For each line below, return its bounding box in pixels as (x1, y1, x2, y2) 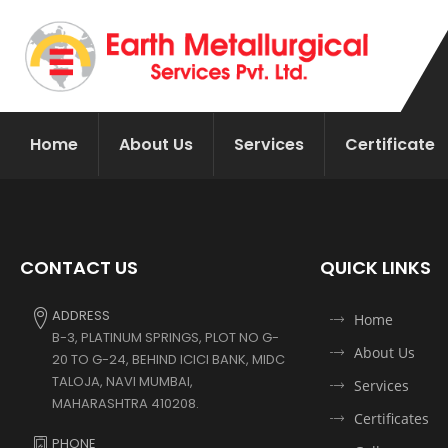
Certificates (354, 408, 429, 428)
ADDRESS (52, 305, 110, 325)
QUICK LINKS (320, 254, 431, 280)
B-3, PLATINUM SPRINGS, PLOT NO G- (52, 327, 279, 347)
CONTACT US (20, 254, 138, 280)
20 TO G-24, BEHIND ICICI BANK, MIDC (52, 349, 285, 369)
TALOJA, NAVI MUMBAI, (52, 371, 193, 391)
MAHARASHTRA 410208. (52, 393, 199, 413)
